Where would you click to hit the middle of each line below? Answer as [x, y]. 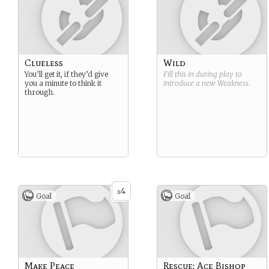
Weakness [233, 83]
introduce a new [190, 83]
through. [40, 92]
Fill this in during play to [203, 74]
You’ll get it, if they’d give [66, 74]
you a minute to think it [63, 83]
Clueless [44, 63]
